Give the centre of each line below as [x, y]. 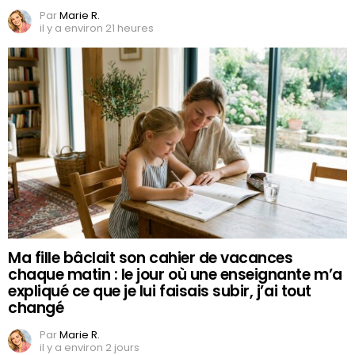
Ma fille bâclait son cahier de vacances [151, 258]
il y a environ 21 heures [97, 28]
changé [36, 308]
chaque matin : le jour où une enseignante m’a [175, 275]
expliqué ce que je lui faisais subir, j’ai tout [160, 292]
